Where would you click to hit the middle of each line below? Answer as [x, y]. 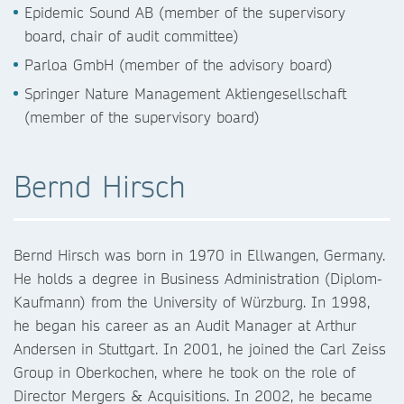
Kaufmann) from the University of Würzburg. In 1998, [192, 302]
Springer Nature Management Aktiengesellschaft [185, 93]
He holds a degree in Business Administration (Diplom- [198, 278]
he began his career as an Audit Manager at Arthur [185, 325]
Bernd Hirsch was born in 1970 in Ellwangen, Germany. [199, 255]
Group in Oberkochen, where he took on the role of [184, 372]
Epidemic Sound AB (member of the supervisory [185, 12]
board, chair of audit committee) [132, 36]
